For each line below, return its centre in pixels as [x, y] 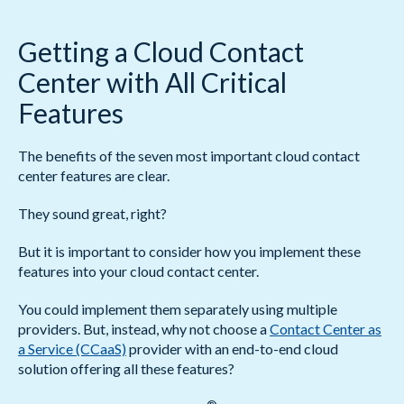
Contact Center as [326, 329]
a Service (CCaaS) [72, 349]
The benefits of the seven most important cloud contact [189, 156]
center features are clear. [94, 175]
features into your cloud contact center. [138, 271]
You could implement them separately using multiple [178, 309]
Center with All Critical [152, 82]
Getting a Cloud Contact [161, 51]
